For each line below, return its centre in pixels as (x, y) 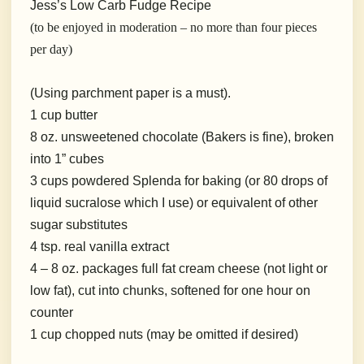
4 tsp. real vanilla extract (100, 247)
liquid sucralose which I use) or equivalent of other (174, 203)
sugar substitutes (79, 225)
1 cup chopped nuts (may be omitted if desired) (166, 335)
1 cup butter (64, 115)
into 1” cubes (67, 159)
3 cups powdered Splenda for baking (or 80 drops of (179, 181)
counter (52, 313)
